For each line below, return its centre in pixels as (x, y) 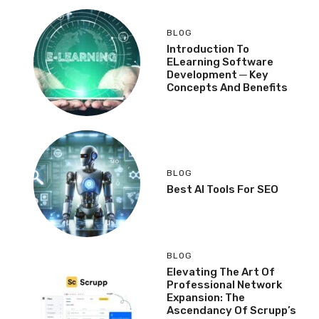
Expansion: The (206, 298)
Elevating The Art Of (221, 272)
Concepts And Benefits (227, 87)
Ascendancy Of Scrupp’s (231, 311)
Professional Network (224, 285)
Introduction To (208, 49)
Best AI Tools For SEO (223, 189)
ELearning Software (220, 62)
